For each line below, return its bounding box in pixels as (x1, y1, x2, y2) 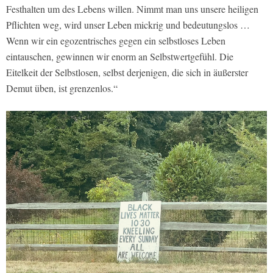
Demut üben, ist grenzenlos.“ (6, 82, 118, 95)
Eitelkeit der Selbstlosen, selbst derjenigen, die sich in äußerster (6, 66, 248, 79)
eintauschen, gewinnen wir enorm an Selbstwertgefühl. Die (6, 50, 233, 63)
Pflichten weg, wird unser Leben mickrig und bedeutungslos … (6, 18, 250, 32)
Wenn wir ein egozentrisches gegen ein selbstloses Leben (6, 34, 225, 48)
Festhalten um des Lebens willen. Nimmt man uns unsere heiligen (6, 2, 258, 16)
